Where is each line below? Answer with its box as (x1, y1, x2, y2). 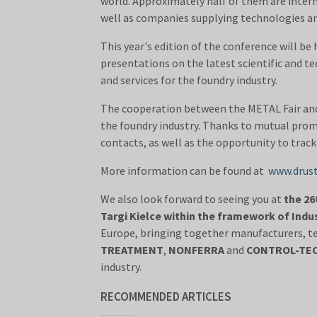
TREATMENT (100, 243, 163, 258)
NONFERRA (168, 243, 224, 258)
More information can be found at (100, 163, 268, 178)
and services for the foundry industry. (100, 73, 277, 88)
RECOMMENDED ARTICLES (100, 289, 231, 305)
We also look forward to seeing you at (100, 192, 284, 207)
